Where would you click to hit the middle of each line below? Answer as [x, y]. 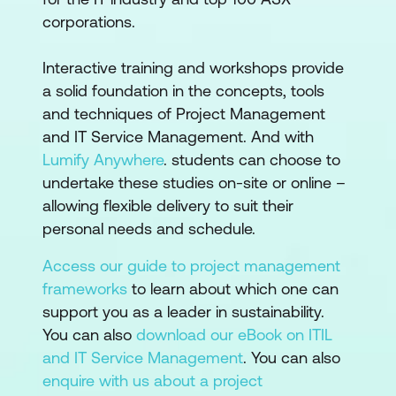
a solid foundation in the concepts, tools [183, 91]
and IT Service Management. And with [178, 137]
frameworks [85, 289]
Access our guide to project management [191, 266]
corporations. [89, 22]
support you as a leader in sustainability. [183, 312]
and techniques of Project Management [184, 114]
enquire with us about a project [152, 381]
